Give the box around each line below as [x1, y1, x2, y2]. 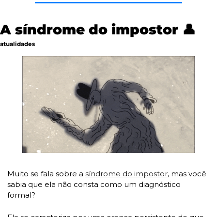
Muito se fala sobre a [7, 169, 85, 178]
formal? [7, 190, 37, 200]
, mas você [168, 169, 206, 178]
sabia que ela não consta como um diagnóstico [7, 179, 181, 189]
